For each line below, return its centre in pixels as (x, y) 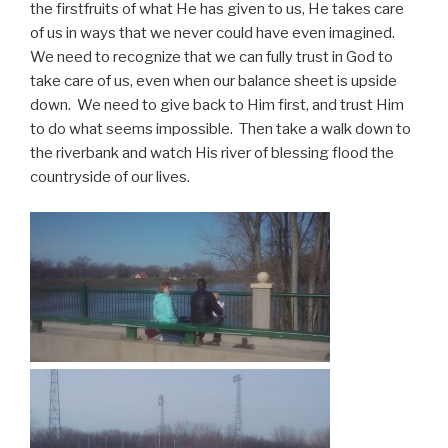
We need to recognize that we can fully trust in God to (211, 57)
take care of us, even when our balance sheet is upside (213, 81)
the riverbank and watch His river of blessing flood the (212, 153)
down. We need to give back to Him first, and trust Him (217, 105)
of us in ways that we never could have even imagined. (214, 33)
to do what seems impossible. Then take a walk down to (220, 129)
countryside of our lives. (110, 177)
